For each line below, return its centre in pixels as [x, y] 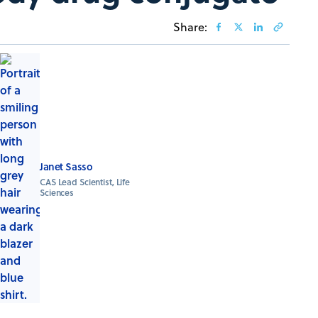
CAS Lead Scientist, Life [85, 182]
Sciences [57, 192]
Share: [190, 27]
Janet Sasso [66, 166]
